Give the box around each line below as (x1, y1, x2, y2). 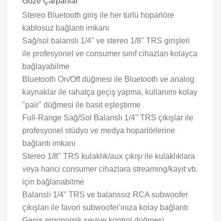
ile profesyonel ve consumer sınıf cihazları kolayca (22, 49, 197, 58)
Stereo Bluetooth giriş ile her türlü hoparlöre (22, 10, 174, 19)
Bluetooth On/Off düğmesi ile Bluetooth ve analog (22, 74, 194, 83)
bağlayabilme (22, 62, 70, 71)
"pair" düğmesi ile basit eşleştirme (22, 100, 141, 109)
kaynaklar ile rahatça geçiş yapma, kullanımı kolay (22, 87, 197, 96)
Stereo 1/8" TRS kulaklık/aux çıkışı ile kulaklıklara (22, 151, 195, 160)
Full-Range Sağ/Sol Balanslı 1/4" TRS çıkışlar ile (22, 113, 193, 122)
